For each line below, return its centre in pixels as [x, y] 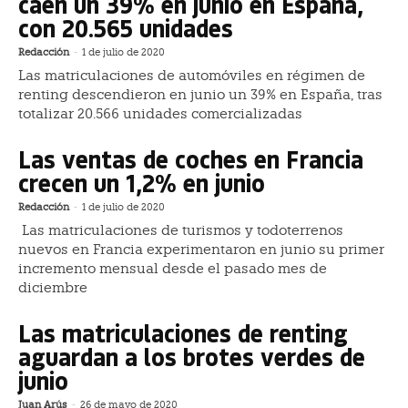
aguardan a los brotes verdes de [192, 356]
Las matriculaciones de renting [183, 332]
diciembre [53, 287]
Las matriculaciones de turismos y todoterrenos [181, 230]
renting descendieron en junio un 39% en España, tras [200, 94]
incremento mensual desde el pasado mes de [173, 268]
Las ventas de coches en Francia [191, 158]
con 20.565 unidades [126, 27]
